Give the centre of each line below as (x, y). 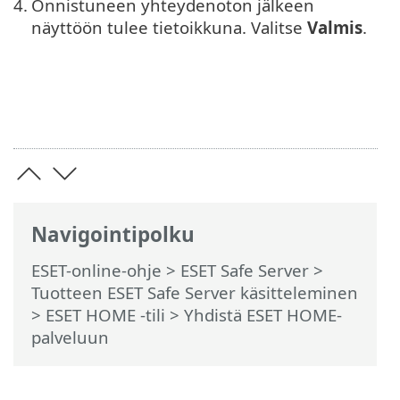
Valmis (335, 28)
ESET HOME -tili (105, 315)
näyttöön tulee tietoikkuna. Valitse (169, 28)
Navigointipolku (113, 234)
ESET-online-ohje (96, 270)
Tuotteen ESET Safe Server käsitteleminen (195, 292)
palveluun (70, 337)
